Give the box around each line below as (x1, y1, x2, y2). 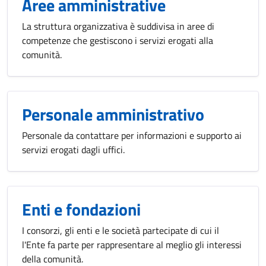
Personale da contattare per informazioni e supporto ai (22, 128, 242, 142)
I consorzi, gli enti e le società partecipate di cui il (22, 223, 219, 237)
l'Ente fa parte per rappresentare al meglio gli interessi (22, 237, 242, 252)
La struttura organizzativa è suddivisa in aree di (22, 19, 214, 33)
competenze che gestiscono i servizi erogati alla (22, 33, 213, 47)
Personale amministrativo (22, 102, 204, 127)
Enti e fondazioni (22, 197, 141, 222)
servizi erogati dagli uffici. (22, 142, 125, 157)
